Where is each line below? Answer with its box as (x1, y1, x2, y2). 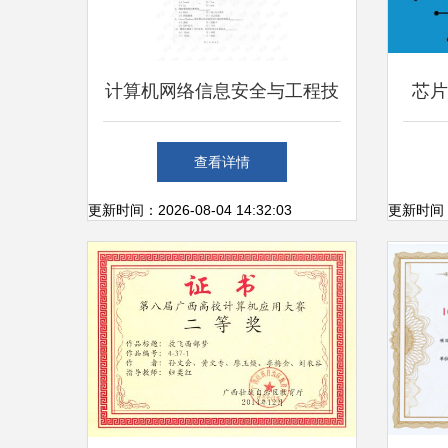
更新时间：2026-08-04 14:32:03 (88, 202, 292, 218)
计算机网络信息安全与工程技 (105, 81, 339, 101)
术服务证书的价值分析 (132, 141, 312, 161)
